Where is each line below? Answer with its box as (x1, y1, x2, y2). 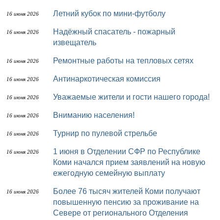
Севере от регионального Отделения (53, 209, 188, 217)
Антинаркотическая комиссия (58, 75, 161, 83)
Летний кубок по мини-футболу (58, 9, 165, 18)
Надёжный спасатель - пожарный (53, 27, 59, 36)
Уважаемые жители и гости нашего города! (57, 93, 210, 101)
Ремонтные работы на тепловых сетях (58, 56, 193, 65)
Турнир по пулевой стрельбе (57, 129, 157, 137)
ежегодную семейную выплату (53, 169, 165, 177)
